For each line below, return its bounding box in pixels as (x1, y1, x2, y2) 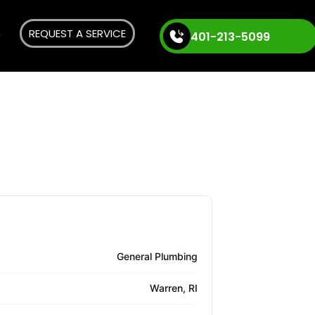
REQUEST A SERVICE (28, 25, 126, 41)
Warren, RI (150, 282, 198, 295)
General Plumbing (117, 250, 198, 263)
